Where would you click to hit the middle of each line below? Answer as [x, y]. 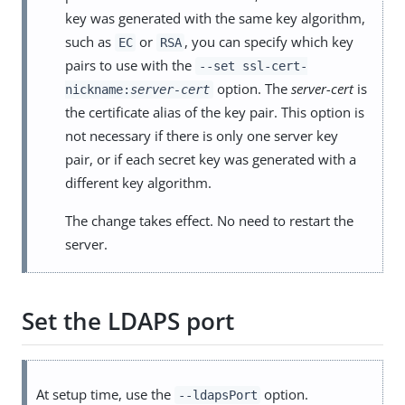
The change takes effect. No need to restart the [209, 220]
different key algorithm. [138, 182]
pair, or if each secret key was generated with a [211, 159]
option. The [252, 88]
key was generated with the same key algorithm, [215, 18]
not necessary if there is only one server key [202, 135]
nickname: [98, 89]
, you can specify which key [269, 41]
